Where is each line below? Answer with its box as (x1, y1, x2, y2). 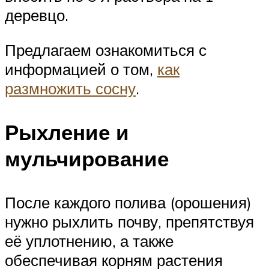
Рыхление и (5, 118, 129, 145)
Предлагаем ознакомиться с (5, 40, 207, 59)
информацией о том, (5, 59, 157, 79)
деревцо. (5, 5, 68, 25)
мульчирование (5, 145, 169, 172)
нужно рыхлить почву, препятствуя (5, 211, 254, 231)
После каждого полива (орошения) (5, 192, 252, 212)
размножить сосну (5, 78, 136, 98)
